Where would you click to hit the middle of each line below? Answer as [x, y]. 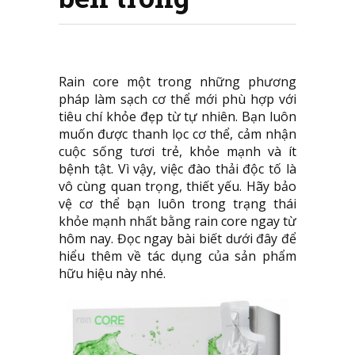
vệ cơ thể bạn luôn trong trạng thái [177, 204]
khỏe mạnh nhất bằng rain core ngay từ [177, 221]
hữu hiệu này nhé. [112, 273]
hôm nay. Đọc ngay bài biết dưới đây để [177, 239]
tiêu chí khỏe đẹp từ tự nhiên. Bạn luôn [177, 116]
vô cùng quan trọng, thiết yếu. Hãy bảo [177, 186]
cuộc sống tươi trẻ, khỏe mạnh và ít [177, 151]
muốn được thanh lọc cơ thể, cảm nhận [177, 134]
